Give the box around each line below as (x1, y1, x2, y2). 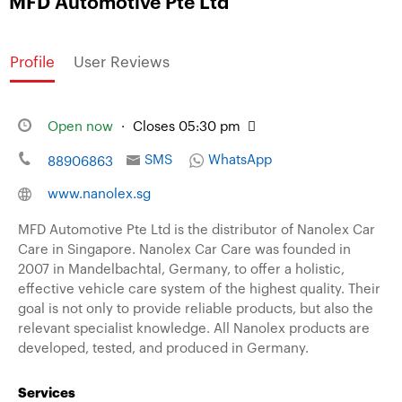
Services (18, 386, 75, 400)
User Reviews (74, 54, 170, 70)
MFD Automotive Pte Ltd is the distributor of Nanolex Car (18, 223, 375, 237)
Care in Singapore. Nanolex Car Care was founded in (18, 242, 351, 257)
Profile (10, 54, 55, 70)
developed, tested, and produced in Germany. (18, 341, 309, 355)
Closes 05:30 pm (132, 119, 240, 134)
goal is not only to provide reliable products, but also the (18, 301, 373, 316)
